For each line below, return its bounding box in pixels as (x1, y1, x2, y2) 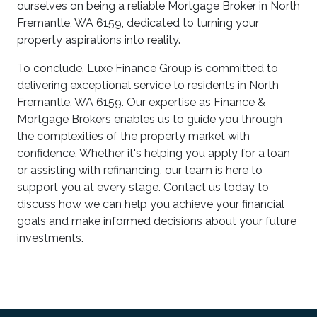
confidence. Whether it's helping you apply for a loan (17, 146, 290, 160)
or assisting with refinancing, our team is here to (17, 163, 263, 177)
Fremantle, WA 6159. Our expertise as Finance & (17, 96, 265, 109)
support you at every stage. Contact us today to (17, 180, 269, 194)
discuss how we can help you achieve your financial (17, 197, 284, 211)
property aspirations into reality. (17, 33, 180, 47)
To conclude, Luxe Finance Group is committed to (17, 62, 278, 75)
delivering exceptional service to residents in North (17, 79, 279, 92)
